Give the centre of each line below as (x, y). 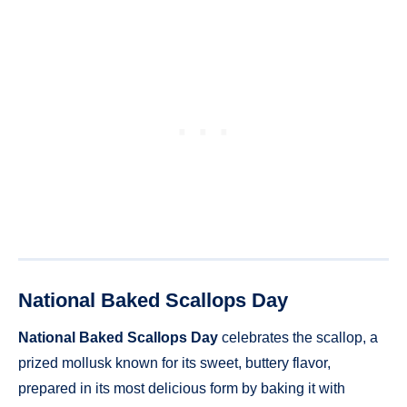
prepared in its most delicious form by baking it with (182, 388)
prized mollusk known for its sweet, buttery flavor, (174, 362)
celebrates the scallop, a (298, 337)
